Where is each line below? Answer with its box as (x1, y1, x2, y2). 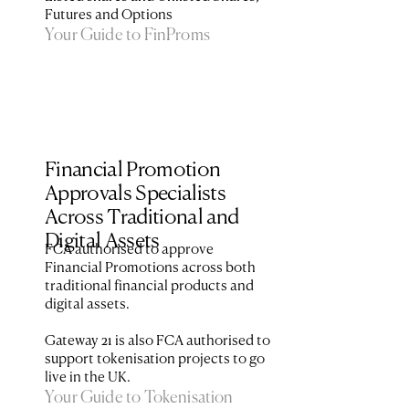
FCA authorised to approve (45, 243, 214, 257)
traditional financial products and (45, 279, 254, 293)
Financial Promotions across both (45, 261, 256, 275)
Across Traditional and (45, 208, 239, 228)
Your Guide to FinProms (45, 27, 210, 44)
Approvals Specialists (45, 184, 226, 204)
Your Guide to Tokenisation (45, 390, 234, 406)
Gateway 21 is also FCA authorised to (45, 334, 270, 348)
